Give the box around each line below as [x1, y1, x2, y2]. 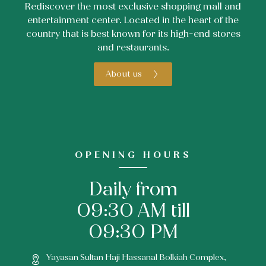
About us [105, 68, 143, 80]
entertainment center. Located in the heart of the [27, 14, 239, 26]
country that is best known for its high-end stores [26, 27, 240, 40]
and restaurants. [97, 41, 169, 53]
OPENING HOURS [74, 148, 192, 161]
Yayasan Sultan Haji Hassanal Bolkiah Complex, [46, 252, 226, 263]
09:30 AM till [76, 198, 190, 223]
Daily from [88, 176, 178, 202]
